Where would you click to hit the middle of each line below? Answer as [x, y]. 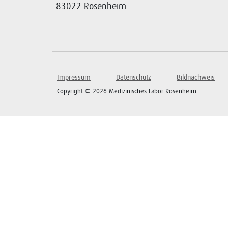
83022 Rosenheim [91, 6]
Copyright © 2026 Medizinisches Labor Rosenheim [127, 91]
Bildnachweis [196, 78]
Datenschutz [134, 78]
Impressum [74, 78]
